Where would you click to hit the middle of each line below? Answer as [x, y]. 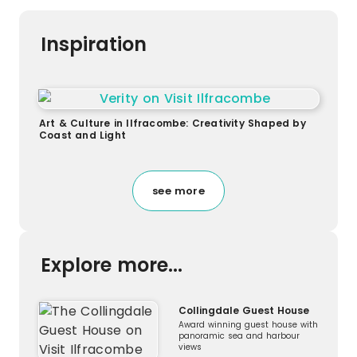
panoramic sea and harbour [239, 336]
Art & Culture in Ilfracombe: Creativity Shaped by [173, 124]
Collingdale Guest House [244, 311]
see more [178, 191]
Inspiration [94, 45]
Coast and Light [82, 135]
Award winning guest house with [248, 325]
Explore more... [112, 265]
